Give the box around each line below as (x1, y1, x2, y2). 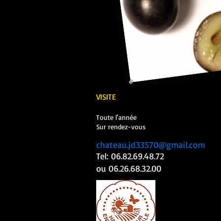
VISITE (96, 92, 116, 102)
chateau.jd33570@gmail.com (96, 139, 205, 150)
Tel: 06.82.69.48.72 (96, 150, 164, 161)
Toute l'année (96, 113, 137, 121)
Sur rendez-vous (96, 122, 146, 131)
